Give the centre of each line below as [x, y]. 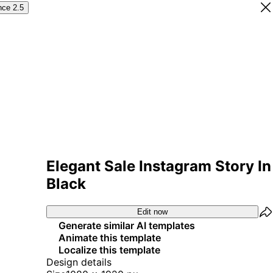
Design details [79, 262]
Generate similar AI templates [127, 225]
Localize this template [109, 250]
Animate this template [110, 237]
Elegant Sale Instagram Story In [159, 166]
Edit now [152, 212]
